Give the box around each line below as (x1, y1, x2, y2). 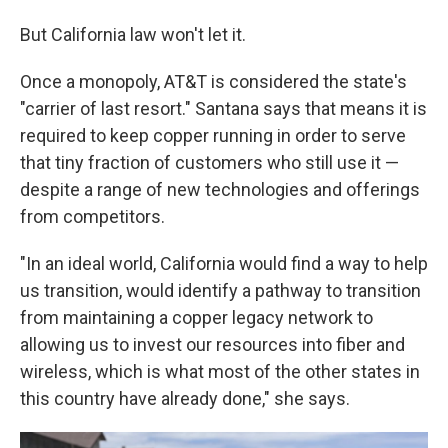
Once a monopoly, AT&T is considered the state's (20, 71, 407, 93)
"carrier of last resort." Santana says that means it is (20, 98, 427, 120)
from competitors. (20, 206, 165, 228)
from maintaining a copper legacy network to (20, 307, 373, 329)
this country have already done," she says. (20, 388, 350, 410)
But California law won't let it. (20, 24, 246, 46)
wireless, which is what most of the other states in (20, 361, 420, 383)
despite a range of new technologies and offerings (20, 179, 420, 201)
